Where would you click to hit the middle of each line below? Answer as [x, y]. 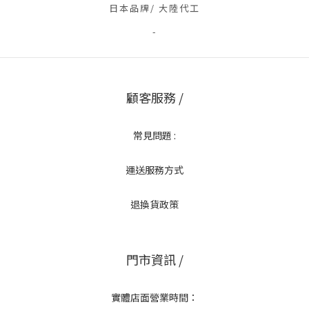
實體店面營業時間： [154, 298]
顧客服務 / [154, 98]
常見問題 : [154, 136]
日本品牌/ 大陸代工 [154, 8]
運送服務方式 [154, 170]
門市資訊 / [154, 260]
